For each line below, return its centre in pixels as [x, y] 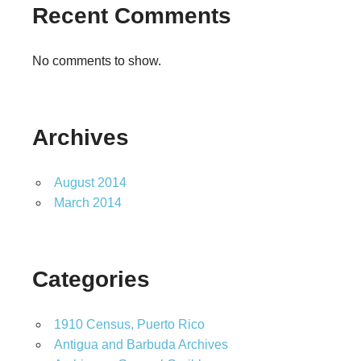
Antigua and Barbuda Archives [141, 345]
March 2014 [87, 203]
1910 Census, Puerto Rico [129, 325]
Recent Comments [132, 16]
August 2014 [90, 183]
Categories [91, 280]
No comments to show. [97, 61]
